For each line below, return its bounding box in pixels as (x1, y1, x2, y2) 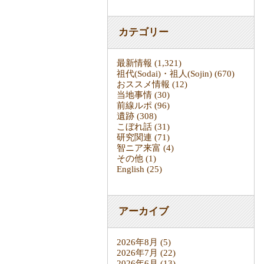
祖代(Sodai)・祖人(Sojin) (117, 69, 212, 79)
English (117, 164, 144, 174)
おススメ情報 (117, 80, 170, 90)
